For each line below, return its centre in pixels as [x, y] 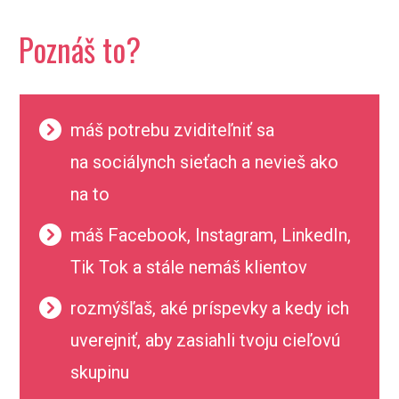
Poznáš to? [79, 49]
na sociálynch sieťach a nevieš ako [205, 162]
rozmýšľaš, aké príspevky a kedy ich [210, 308]
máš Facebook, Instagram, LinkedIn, [211, 235]
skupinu [100, 372]
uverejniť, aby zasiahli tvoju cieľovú [206, 340]
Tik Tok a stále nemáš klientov [189, 267]
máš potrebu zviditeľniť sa [173, 130]
